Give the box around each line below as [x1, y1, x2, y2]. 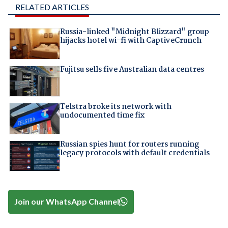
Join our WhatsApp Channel [14, 196, 120, 207]
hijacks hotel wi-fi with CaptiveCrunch [60, 35, 202, 47]
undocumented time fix [60, 109, 145, 122]
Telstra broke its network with [60, 101, 172, 113]
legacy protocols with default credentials [60, 147, 210, 159]
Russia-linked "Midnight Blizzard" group [60, 26, 209, 39]
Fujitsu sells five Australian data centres [60, 63, 204, 76]
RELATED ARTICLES [15, 2, 89, 12]
